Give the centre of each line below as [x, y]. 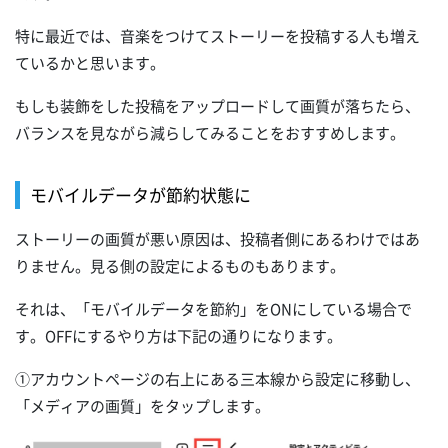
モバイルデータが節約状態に [140, 194]
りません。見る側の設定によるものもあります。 [180, 265]
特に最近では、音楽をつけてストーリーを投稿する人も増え [217, 35]
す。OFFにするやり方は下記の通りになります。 [178, 335]
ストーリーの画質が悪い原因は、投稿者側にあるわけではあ [217, 238]
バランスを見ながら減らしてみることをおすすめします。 [210, 132]
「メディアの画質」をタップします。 [142, 405]
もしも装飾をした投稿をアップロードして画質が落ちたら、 [217, 105]
